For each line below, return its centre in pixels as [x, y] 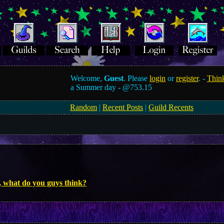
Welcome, [87, 78]
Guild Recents [171, 107]
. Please [137, 78]
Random [84, 107]
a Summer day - [97, 87]
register [187, 78]
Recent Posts [123, 107]
